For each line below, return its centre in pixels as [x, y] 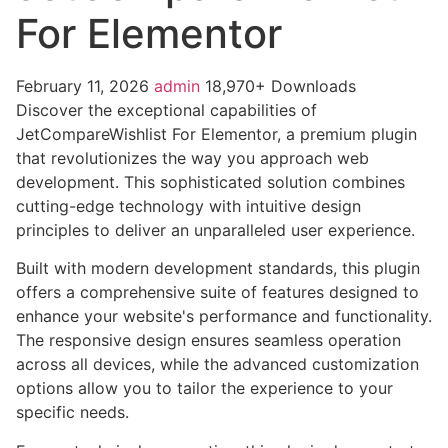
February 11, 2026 [85, 85]
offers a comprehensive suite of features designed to [217, 292]
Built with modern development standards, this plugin [218, 268]
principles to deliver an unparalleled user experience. [215, 229]
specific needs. [72, 412]
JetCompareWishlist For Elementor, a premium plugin [216, 133]
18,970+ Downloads [280, 85]
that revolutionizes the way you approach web [192, 157]
